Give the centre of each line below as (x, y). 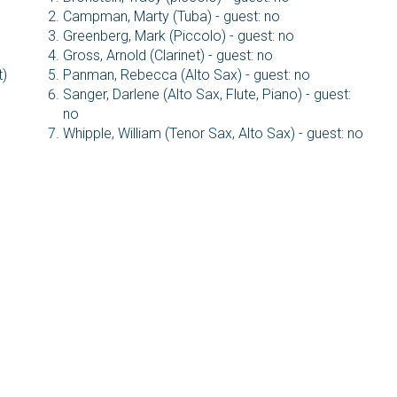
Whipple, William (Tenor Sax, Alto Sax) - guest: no (213, 134)
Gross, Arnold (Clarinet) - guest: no (167, 56)
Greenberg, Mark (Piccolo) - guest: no (178, 36)
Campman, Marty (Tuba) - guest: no (171, 17)
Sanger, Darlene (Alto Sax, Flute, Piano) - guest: (206, 95)
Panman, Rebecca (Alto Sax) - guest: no (186, 75)
